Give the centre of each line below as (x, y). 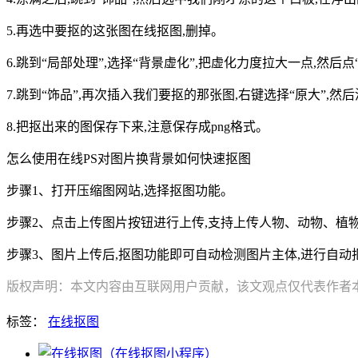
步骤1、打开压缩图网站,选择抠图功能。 (120, 191)
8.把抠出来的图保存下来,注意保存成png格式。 (137, 127)
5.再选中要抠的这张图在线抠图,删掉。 (115, 31)
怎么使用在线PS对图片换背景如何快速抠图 (129, 159)
